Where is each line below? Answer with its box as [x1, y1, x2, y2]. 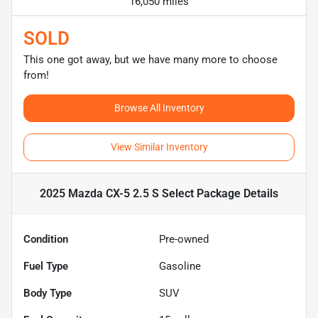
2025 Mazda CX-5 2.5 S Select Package [40, 186, 241, 200]
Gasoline [159, 259, 201, 273]
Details [241, 186, 278, 200]
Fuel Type [23, 259, 68, 273]
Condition [23, 232, 68, 246]
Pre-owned [159, 232, 209, 246]
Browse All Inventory [114, 102, 204, 114]
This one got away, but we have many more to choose [23, 53, 278, 66]
